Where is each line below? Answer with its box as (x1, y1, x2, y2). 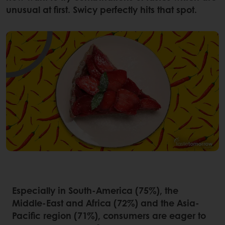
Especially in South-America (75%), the (12, 184, 178, 197)
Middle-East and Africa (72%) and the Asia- (12, 196, 199, 210)
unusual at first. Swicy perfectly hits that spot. (6, 3, 199, 17)
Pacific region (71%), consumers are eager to (12, 209, 206, 222)
